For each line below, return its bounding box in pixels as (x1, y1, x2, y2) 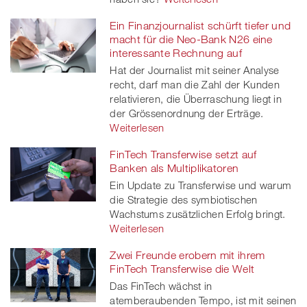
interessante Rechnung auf (110, 46, 242, 59)
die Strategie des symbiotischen (110, 193, 258, 206)
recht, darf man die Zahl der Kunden (110, 77, 280, 90)
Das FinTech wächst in (110, 279, 212, 292)
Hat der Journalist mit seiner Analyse (110, 63, 280, 76)
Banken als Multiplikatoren (110, 161, 239, 174)
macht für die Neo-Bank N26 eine (110, 32, 273, 45)
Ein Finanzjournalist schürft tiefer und (110, 19, 291, 32)
